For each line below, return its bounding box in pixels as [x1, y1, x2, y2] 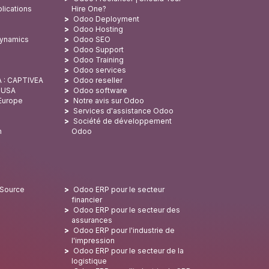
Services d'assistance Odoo [73, 106, 174, 115]
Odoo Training [73, 55, 124, 64]
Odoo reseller [73, 76, 122, 85]
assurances [71, 216, 112, 225]
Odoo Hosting [73, 25, 123, 34]
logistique [71, 256, 107, 265]
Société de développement [73, 116, 172, 125]
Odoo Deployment [73, 14, 139, 23]
